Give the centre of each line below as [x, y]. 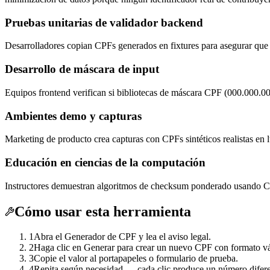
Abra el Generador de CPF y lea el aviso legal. [122, 237]
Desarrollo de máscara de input [82, 69]
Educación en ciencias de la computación [105, 162]
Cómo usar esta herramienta [103, 211]
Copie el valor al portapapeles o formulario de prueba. [136, 259]
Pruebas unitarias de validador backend [104, 22]
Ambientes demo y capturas [73, 116]
